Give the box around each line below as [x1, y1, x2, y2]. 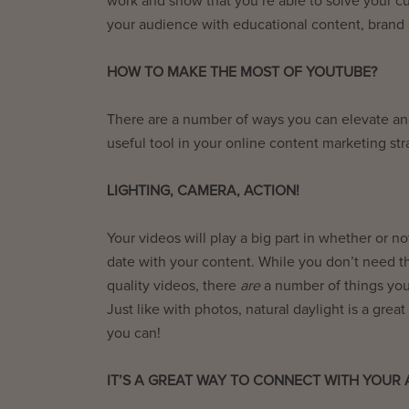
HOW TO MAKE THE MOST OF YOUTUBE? [107, 64, 377, 79]
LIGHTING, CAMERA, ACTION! [107, 183, 299, 198]
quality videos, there [107, 278, 240, 293]
